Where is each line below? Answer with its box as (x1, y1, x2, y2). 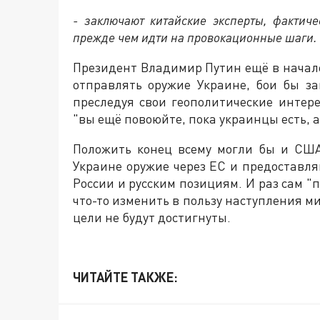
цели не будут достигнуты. (73, 209, 231, 225)
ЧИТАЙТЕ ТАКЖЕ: (73, 269, 178, 285)
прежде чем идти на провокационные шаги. (73, 29, 317, 45)
